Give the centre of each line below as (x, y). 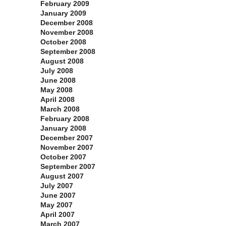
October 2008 (63, 42)
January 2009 (63, 13)
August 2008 (62, 61)
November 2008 (67, 33)
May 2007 (56, 205)
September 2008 (68, 52)
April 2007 (58, 215)
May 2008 (56, 90)
